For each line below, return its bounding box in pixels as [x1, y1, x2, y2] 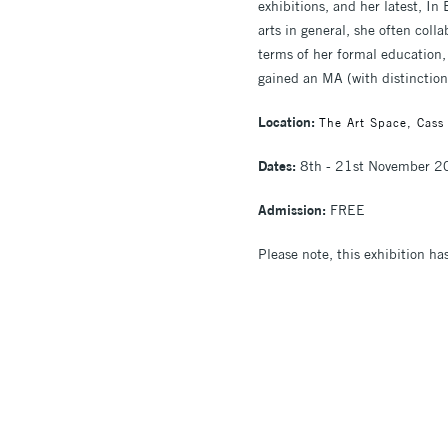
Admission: [258, 200, 326, 219]
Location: [258, 112, 315, 131]
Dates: [258, 156, 296, 175]
